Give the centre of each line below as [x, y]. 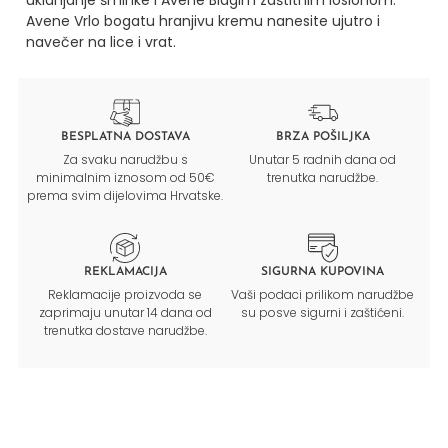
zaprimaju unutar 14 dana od [125, 312]
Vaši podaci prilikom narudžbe [323, 294]
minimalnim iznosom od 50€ [125, 178]
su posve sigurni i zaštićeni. [323, 312]
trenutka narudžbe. [323, 178]
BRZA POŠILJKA [322, 137]
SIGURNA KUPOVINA [323, 271]
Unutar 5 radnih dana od [323, 160]
